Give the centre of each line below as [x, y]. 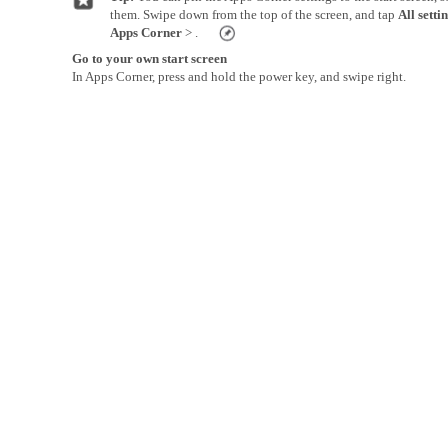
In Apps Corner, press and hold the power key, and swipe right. [239, 76]
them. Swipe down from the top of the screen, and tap [254, 14]
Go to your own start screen [149, 58]
